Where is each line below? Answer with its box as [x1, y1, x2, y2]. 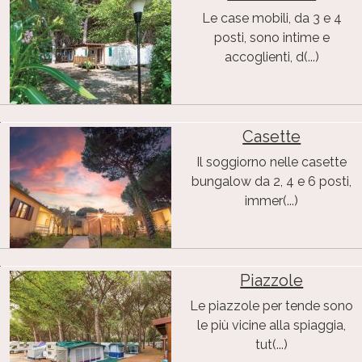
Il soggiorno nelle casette [196, 154, 347, 170]
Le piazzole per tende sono [190, 297, 354, 314]
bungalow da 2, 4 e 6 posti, [192, 173, 352, 189]
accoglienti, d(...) [224, 48, 319, 65]
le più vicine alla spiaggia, [197, 317, 347, 333]
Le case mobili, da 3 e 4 [201, 10, 342, 26]
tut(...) [255, 336, 288, 352]
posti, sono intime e [213, 29, 330, 45]
